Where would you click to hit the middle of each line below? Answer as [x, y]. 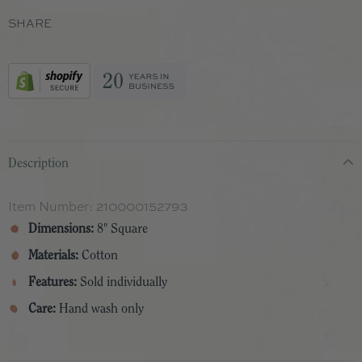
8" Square [121, 229]
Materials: [53, 255]
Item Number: [52, 206]
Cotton [98, 255]
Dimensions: [61, 229]
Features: [53, 282]
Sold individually [122, 282]
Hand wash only [100, 309]
